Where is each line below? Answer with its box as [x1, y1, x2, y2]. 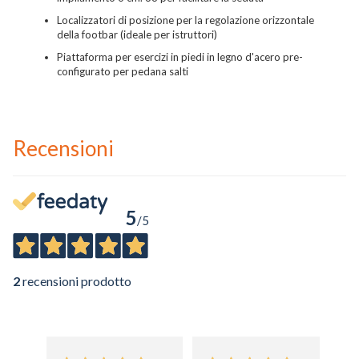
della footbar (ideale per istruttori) [57, 28, 217, 42]
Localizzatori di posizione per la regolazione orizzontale [57, 14, 314, 27]
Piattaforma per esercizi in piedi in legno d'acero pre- [57, 50, 303, 64]
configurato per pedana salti [57, 65, 188, 79]
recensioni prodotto [20, 273, 131, 289]
